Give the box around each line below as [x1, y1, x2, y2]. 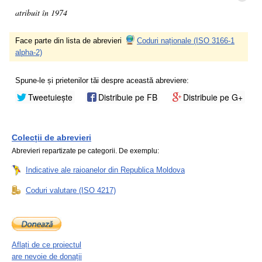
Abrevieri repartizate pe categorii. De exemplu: [12, 147, 159, 155]
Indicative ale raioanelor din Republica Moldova [26, 166, 185, 174]
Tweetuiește [28, 91, 73, 103]
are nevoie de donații [12, 252, 82, 261]
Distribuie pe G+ [183, 91, 243, 103]
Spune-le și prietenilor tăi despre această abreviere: [15, 76, 189, 85]
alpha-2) [15, 48, 42, 57]
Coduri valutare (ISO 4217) [26, 186, 116, 195]
